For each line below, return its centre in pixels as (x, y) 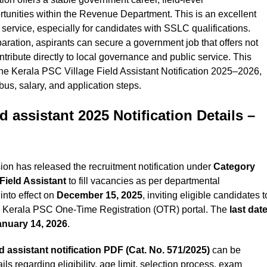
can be (225, 250)
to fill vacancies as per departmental (143, 181)
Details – (226, 116)
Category (234, 167)
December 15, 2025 (100, 195)
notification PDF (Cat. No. (109, 250)
